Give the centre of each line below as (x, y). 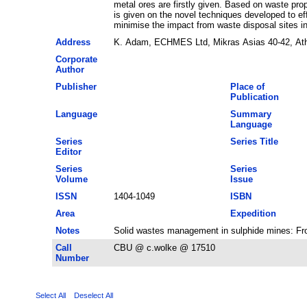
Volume (71, 179)
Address (73, 42)
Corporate (76, 59)
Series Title (254, 141)
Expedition (253, 213)
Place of (247, 86)
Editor (68, 151)
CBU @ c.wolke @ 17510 (164, 247)
